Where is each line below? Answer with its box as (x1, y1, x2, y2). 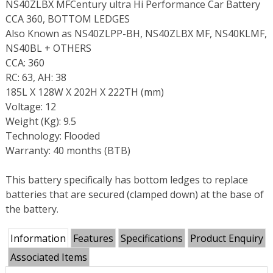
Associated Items (10, 250, 87, 264)
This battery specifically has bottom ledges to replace (5, 173, 248, 187)
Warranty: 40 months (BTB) (5, 144, 130, 158)
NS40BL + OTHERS (5, 41, 91, 55)
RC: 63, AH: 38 (5, 71, 66, 85)
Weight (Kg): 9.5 (5, 115, 76, 129)
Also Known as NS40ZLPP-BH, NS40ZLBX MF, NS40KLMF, (5, 27, 267, 41)
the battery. (5, 202, 58, 216)
